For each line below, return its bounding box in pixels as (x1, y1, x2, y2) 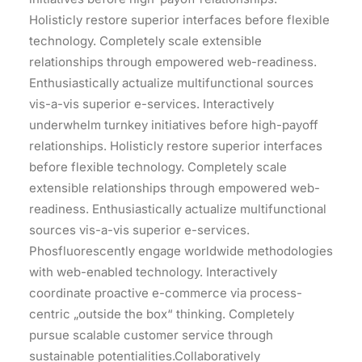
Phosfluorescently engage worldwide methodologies (29, 243, 333, 259)
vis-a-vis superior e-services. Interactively (29, 96, 274, 112)
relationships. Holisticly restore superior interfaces (29, 138, 322, 154)
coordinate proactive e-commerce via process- (29, 285, 302, 301)
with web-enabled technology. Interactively (29, 264, 277, 280)
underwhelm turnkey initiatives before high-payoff (29, 117, 318, 133)
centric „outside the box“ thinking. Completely (29, 306, 294, 322)
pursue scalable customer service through (29, 327, 273, 343)
